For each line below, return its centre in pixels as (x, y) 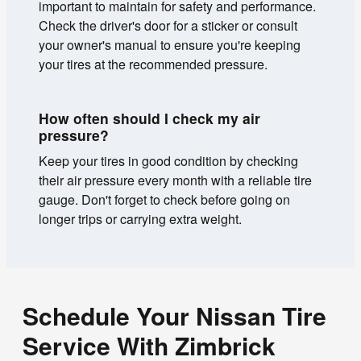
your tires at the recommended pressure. (153, 64)
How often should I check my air (149, 118)
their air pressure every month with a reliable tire (175, 180)
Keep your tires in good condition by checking (168, 161)
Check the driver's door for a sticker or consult (168, 25)
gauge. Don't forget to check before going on (164, 200)
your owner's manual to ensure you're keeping (170, 44)
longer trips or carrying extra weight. (140, 219)
